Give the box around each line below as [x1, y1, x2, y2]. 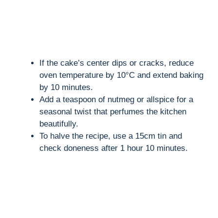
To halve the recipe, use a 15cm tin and [39, 131, 182, 141]
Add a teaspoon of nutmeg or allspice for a [39, 95, 193, 105]
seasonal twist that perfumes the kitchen [39, 107, 186, 117]
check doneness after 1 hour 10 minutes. [39, 144, 188, 153]
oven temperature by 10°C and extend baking [39, 71, 203, 80]
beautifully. [39, 119, 78, 129]
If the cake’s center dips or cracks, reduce [39, 58, 194, 68]
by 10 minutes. [39, 83, 93, 92]
